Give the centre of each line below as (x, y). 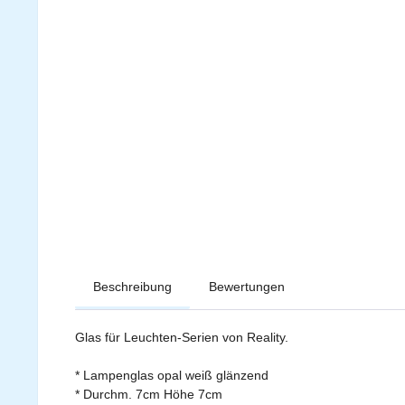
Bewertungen (247, 287)
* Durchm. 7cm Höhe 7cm (149, 394)
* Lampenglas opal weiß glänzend (172, 375)
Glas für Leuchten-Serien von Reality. (182, 337)
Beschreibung (132, 287)
